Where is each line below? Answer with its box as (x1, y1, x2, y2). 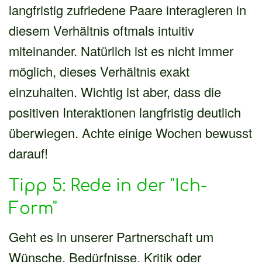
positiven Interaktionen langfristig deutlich (9, 102, 241, 121)
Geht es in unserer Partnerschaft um (9, 227, 213, 246)
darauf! (9, 143, 48, 162)
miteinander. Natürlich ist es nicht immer (9, 41, 233, 60)
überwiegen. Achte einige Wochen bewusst (9, 123, 252, 142)
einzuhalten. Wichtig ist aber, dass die (9, 82, 221, 101)
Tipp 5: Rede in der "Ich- (9, 176, 207, 195)
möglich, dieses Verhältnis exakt (9, 61, 189, 80)
